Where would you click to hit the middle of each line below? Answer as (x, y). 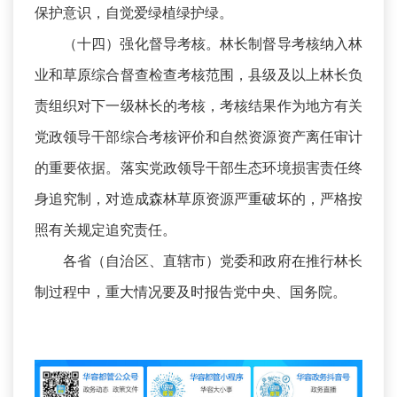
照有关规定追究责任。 (105, 230)
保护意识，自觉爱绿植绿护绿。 (134, 13)
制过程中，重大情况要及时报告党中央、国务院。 (191, 292)
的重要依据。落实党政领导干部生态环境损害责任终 (198, 168)
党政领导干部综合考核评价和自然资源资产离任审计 (198, 137)
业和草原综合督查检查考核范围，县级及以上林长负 (198, 75)
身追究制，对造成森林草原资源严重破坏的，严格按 (198, 199)
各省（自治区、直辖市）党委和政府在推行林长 (213, 261)
